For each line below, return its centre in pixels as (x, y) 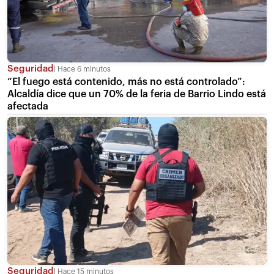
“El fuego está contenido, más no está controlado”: (126, 82)
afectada (28, 106)
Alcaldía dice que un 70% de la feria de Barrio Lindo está (137, 94)
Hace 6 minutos (83, 69)
